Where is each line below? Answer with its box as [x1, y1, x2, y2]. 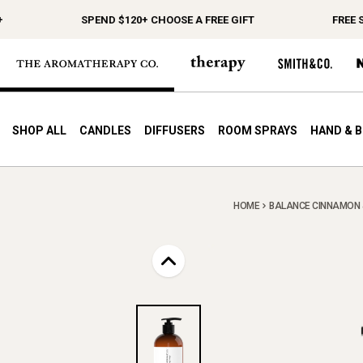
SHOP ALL [11, 124, 66, 138]
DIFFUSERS [143, 124, 205, 138]
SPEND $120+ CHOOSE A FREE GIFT [66, 13, 240, 26]
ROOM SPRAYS [217, 124, 297, 138]
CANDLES [79, 124, 131, 138]
